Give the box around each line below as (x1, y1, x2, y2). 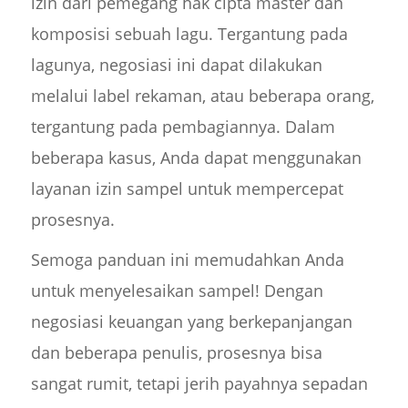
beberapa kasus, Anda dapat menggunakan (30, 146, 362, 168)
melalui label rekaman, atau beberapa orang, (30, 84, 374, 107)
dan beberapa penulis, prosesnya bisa (30, 341, 322, 363)
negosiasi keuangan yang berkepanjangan (30, 310, 352, 332)
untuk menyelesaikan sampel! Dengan (30, 279, 323, 301)
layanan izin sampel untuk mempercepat (30, 177, 343, 199)
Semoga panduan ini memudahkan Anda (30, 248, 344, 270)
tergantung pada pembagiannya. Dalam (30, 115, 335, 138)
